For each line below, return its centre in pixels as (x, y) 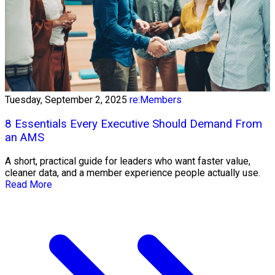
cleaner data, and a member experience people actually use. (133, 173)
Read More (29, 185)
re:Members (156, 100)
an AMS (25, 137)
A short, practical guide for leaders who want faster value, (128, 161)
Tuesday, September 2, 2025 (66, 100)
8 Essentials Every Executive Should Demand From (134, 124)
